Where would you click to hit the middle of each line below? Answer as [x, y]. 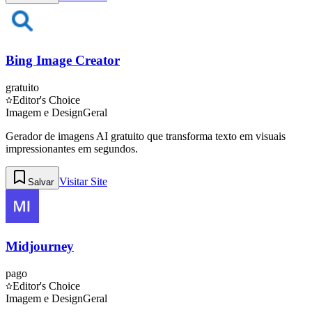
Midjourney [40, 246]
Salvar [41, 182]
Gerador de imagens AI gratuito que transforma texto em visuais [146, 136]
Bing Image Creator [63, 61]
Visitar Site [83, 182]
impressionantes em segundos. [72, 149]
